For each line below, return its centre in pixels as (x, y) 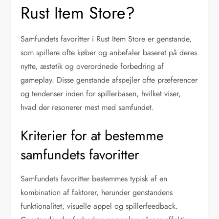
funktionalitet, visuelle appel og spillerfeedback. (99, 206)
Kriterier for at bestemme (92, 135)
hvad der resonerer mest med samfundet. (88, 107)
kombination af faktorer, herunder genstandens (97, 192)
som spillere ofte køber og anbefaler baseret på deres (109, 52)
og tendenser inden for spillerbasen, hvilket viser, (101, 93)
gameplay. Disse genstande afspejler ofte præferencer (109, 80)
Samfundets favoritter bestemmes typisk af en (94, 178)
